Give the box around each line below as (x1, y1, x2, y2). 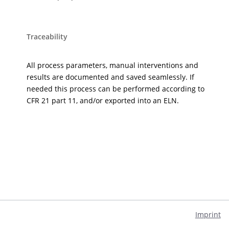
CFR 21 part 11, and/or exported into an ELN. (27, 96, 179, 106)
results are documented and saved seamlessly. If (27, 72, 195, 82)
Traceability (27, 32, 68, 42)
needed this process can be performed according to (27, 84, 205, 94)
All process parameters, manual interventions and (27, 60, 199, 71)
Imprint (195, 209, 221, 219)
